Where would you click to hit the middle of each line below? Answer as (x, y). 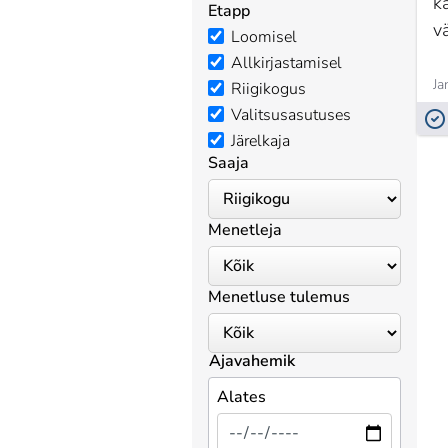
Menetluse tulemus (279, 297)
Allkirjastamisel (286, 63)
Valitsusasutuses (291, 115)
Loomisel (264, 37)
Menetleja (245, 230)
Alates (241, 397)
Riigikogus (268, 89)
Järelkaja (260, 141)
